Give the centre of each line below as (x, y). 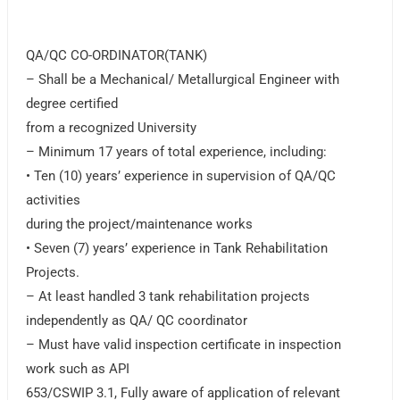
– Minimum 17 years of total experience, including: (177, 152)
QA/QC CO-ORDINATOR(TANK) (117, 56)
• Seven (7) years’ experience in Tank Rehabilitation (177, 249)
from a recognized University (112, 128)
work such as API (78, 369)
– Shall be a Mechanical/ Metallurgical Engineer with (183, 80)
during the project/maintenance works (140, 225)
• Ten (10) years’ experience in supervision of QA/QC (181, 176)
